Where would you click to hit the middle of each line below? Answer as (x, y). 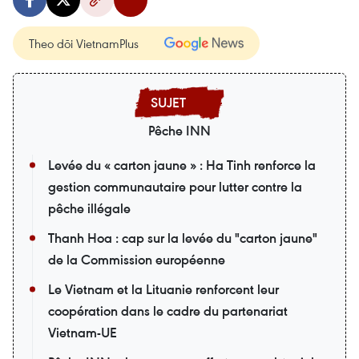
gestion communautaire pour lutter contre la (175, 187)
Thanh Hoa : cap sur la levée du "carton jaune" (183, 238)
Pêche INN (179, 131)
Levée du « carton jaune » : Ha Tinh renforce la (182, 165)
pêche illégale (89, 209)
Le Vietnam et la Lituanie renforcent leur (163, 290)
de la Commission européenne (137, 260)
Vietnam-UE (83, 333)
